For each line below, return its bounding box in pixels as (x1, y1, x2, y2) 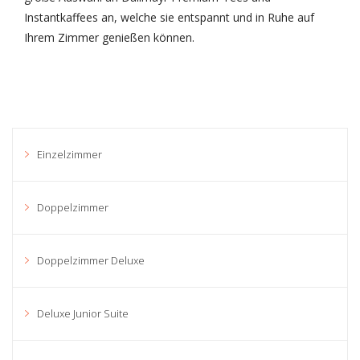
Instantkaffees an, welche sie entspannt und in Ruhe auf (24, 9, 314, 25)
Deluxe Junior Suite (37, 305, 129, 321)
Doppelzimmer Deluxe (37, 252, 145, 268)
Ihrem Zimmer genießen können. (24, 29, 194, 45)
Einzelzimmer (37, 146, 102, 162)
